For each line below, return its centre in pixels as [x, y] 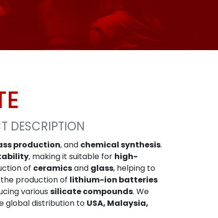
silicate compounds [91, 191]
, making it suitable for [72, 156]
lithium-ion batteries [114, 180]
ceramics [53, 168]
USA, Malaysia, [118, 203]
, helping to [134, 168]
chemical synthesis [120, 145]
